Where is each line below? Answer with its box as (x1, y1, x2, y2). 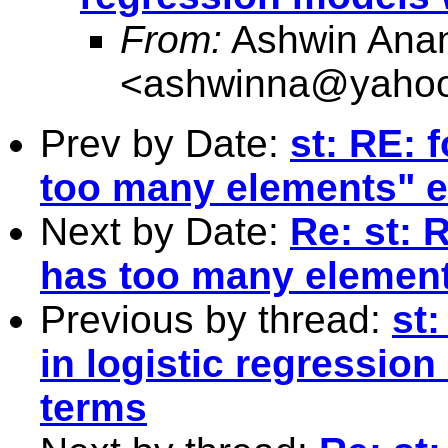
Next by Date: (40, 209, 290, 253)
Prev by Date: (40, 121, 290, 165)
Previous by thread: (40, 297, 392, 341)
